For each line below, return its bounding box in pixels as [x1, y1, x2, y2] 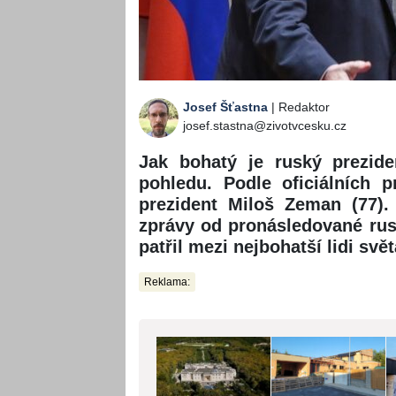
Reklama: [144, 276, 190, 289]
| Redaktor [268, 100, 330, 115]
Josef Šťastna [183, 100, 268, 115]
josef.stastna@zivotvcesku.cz [183, 118, 346, 133]
